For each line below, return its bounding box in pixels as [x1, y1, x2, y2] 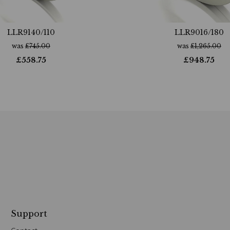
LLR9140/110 [7, 27, 55, 37]
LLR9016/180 [174, 27, 224, 37]
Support [10, 208, 47, 219]
